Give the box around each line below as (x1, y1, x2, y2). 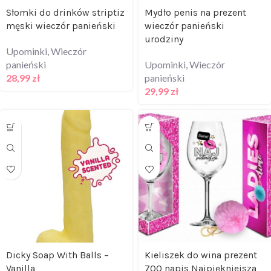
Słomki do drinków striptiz (6, 7, 125, 18)
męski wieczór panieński (6, 20, 116, 31)
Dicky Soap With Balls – (6, 249, 109, 261)
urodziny (145, 33, 183, 45)
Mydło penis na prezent (145, 7, 246, 18)
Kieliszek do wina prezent (145, 249, 257, 261)
